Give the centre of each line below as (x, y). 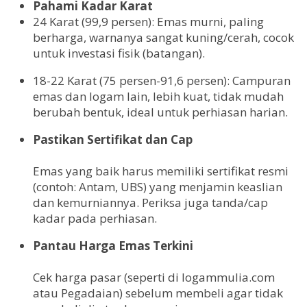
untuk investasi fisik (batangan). (119, 53)
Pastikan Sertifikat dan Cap (113, 139)
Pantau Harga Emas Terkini (113, 245)
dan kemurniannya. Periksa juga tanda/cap (150, 202)
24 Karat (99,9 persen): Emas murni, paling (148, 21)
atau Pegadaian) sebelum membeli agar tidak (158, 293)
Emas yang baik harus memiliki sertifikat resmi (161, 171)
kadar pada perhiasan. (95, 218)
